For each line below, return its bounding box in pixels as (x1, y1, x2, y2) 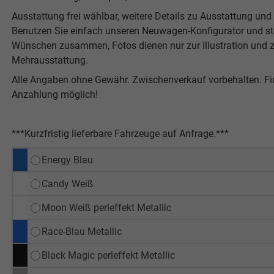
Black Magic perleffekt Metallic (41, 249, 175, 261)
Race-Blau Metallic (41, 225, 122, 237)
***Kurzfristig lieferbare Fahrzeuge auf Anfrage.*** (11, 127, 229, 139)
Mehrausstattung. (11, 54, 88, 66)
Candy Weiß (41, 177, 94, 190)
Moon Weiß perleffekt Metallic (41, 201, 171, 213)
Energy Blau (41, 154, 93, 166)
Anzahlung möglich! (11, 88, 98, 100)
